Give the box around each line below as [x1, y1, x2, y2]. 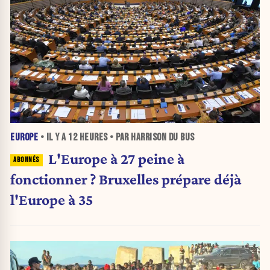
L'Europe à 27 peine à [48, 149, 184, 167]
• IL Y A [38, 131, 68, 144]
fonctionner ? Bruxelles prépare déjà [10, 170, 241, 187]
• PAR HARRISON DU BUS [107, 131, 195, 144]
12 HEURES [68, 131, 108, 144]
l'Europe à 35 [10, 190, 93, 208]
